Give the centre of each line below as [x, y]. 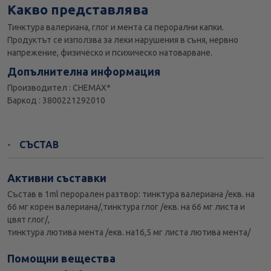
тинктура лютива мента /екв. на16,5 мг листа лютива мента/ [129, 233]
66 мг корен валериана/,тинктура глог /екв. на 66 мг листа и [126, 207]
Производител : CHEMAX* [59, 88]
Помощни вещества [61, 259]
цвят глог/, [28, 220]
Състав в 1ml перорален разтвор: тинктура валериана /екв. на [131, 194]
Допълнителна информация [84, 72]
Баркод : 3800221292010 [56, 101]
